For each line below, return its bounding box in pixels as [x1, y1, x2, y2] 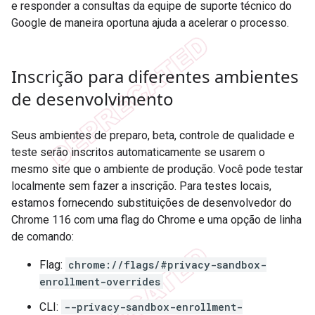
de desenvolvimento [11, 86, 174, 110]
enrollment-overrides [39, 274, 160, 288]
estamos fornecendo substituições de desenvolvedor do [11, 195, 292, 210]
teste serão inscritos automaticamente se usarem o [11, 145, 265, 159]
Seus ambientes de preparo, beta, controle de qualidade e [11, 128, 295, 142]
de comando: [11, 229, 74, 243]
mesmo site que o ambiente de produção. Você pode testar [11, 162, 303, 176]
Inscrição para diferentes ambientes [11, 64, 299, 88]
